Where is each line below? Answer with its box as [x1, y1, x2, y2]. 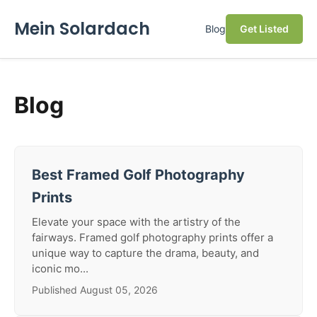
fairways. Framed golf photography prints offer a [32, 231, 273, 244]
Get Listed [240, 23, 289, 35]
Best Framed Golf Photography [32, 166, 245, 183]
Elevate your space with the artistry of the [32, 215, 241, 229]
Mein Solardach [14, 17, 150, 40]
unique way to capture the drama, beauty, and [32, 246, 259, 260]
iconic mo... [32, 262, 88, 275]
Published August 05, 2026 [32, 284, 158, 296]
